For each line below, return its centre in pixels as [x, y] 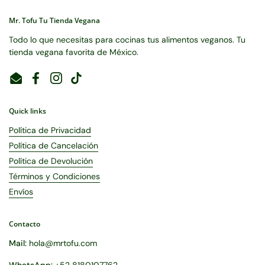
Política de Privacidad [50, 130]
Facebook [54, 83]
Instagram [75, 83]
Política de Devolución [51, 161]
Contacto [25, 224]
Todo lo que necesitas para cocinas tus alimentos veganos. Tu [127, 40]
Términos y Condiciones [54, 176]
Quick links [28, 111]
